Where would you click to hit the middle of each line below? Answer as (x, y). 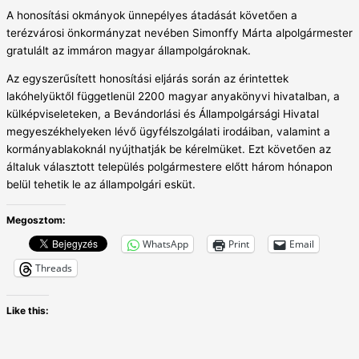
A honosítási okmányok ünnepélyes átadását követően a (152, 15)
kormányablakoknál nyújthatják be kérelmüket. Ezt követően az (169, 149)
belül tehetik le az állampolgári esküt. (101, 185)
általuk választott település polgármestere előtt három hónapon (169, 167)
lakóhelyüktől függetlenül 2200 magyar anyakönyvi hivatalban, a (173, 97)
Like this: (28, 310)
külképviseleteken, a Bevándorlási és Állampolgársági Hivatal (163, 114)
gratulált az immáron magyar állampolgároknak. (129, 50)
